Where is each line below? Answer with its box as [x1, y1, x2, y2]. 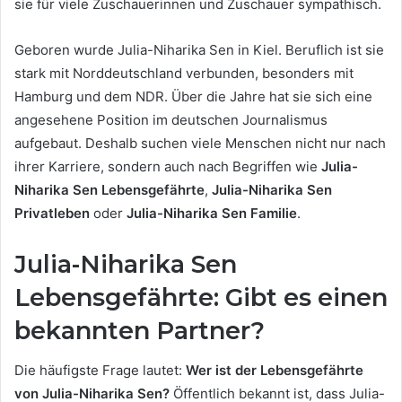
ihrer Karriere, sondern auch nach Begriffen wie [14, 157, 321, 175]
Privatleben [14, 204, 90, 222]
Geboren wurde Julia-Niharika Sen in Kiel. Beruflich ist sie [14, 40, 384, 58]
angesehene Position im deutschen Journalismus [14, 110, 328, 128]
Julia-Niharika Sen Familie [127, 204, 297, 222]
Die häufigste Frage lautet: [14, 362, 186, 380]
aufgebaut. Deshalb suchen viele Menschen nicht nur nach [14, 134, 386, 152]
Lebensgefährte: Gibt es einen [14, 282, 388, 312]
